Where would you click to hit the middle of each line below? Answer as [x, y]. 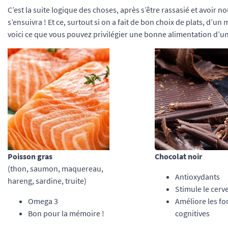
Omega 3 [43, 201]
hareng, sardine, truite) [47, 181]
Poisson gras [30, 156]
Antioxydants [197, 177]
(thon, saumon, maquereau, [55, 168]
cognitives [192, 213]
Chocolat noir [178, 156]
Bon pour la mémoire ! [66, 213]
